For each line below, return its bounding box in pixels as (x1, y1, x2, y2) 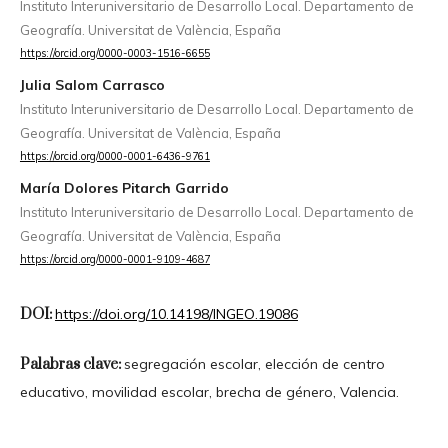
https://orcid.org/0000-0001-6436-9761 (19, 149, 210, 164)
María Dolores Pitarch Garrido (19, 179, 229, 198)
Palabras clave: (19, 354, 124, 374)
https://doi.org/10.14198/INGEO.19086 (54, 304, 298, 323)
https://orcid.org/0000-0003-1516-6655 (19, 46, 210, 61)
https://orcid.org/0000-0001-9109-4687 (19, 252, 210, 267)
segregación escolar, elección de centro (123, 354, 385, 373)
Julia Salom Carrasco (19, 76, 165, 95)
